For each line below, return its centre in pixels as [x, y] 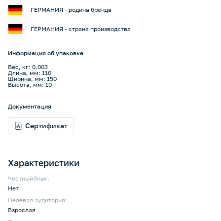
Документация [30, 106]
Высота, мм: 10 [30, 85]
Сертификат [46, 126]
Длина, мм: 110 [30, 73]
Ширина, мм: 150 [32, 79]
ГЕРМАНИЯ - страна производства [81, 29]
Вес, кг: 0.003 [28, 67]
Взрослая [22, 210]
